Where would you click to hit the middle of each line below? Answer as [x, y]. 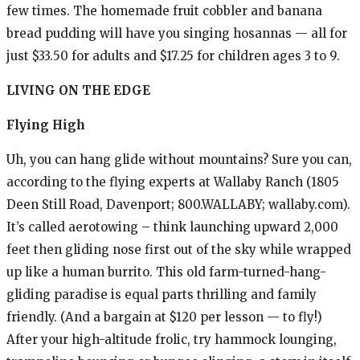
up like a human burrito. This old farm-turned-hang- [166, 272]
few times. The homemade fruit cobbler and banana [164, 10]
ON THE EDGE [103, 90]
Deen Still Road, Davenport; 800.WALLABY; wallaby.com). [178, 204]
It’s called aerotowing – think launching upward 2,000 [172, 227]
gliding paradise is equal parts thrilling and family [162, 294]
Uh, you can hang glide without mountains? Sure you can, [179, 159]
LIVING [31, 90]
